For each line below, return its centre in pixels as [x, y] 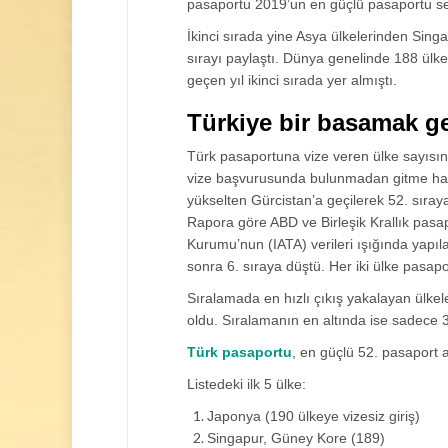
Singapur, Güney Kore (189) [296, 438]
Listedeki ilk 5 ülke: [246, 384]
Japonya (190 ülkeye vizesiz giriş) [313, 416]
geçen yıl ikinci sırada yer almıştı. [292, 80]
